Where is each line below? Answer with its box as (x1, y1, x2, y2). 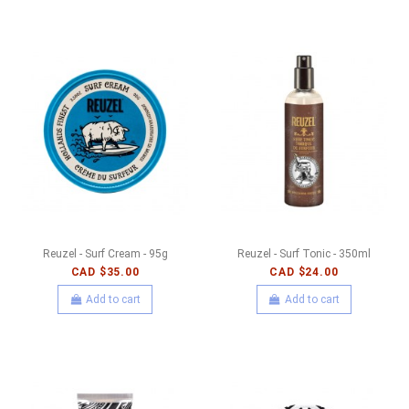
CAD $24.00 (269, 266, 339, 279)
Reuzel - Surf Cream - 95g (42, 246, 168, 260)
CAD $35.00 (70, 266, 140, 279)
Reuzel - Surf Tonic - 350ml (236, 246, 371, 260)
